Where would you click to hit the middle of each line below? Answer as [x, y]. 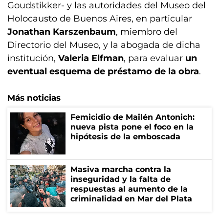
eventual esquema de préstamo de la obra [103, 71]
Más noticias [34, 98]
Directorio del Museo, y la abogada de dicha [104, 45]
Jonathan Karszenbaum [62, 32]
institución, [33, 58]
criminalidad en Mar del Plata [131, 198]
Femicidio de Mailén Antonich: [132, 117]
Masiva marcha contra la [121, 169]
